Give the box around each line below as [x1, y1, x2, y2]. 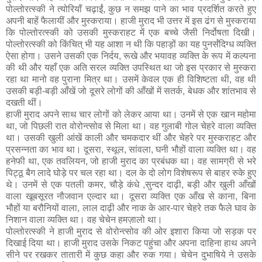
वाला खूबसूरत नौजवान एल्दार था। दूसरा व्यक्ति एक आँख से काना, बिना [6, 191, 256, 201]
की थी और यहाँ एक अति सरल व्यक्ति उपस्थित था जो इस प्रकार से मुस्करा [6, 62, 256, 73]
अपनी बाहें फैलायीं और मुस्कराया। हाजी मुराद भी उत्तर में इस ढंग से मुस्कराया [6, 15, 256, 26]
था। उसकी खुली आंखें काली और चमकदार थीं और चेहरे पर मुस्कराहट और [6, 132, 256, 143]
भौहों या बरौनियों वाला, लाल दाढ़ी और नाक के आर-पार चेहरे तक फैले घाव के [6, 202, 256, 213]
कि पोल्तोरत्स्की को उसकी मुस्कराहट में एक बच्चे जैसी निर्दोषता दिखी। [6, 27, 256, 37]
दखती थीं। [6, 97, 43, 108]
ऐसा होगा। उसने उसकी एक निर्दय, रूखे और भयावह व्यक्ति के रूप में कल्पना [6, 50, 256, 61]
